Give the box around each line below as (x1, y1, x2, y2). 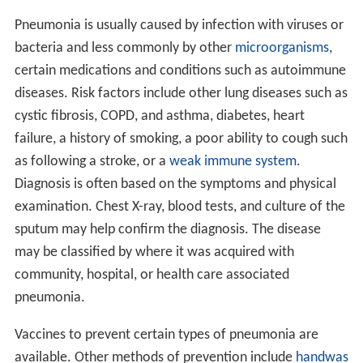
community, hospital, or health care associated (14, 267, 289, 284)
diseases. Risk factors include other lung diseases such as (14, 86, 348, 102)
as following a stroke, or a (14, 154, 169, 170)
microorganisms (234, 41, 329, 57)
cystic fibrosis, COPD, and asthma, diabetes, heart (14, 109, 305, 125)
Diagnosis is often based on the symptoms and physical (14, 177, 336, 193)
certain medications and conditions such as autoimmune (14, 63, 346, 79)
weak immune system (169, 154, 297, 170)
